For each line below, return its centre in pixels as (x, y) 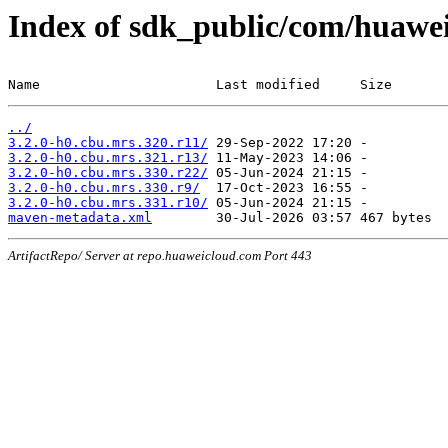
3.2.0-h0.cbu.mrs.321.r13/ (108, 157)
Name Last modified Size (200, 84)
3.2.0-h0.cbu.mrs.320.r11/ (108, 142)
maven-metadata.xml (80, 217)
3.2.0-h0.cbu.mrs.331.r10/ (108, 202)
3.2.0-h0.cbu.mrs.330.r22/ (108, 172)
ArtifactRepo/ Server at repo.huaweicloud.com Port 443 (160, 255)
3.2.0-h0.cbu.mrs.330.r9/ (104, 187)
